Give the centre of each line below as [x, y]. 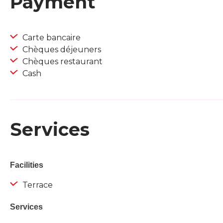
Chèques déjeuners [61, 50]
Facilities [27, 165]
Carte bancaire [51, 38]
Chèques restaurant [61, 62]
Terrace [37, 185]
